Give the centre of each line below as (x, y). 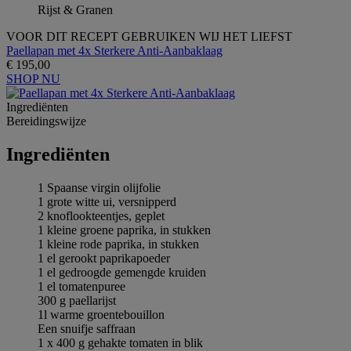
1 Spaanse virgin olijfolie (99, 187)
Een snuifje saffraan (87, 328)
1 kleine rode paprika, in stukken (118, 244)
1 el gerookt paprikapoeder (104, 258)
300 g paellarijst (77, 300)
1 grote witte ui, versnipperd (107, 201)
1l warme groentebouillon (101, 314)
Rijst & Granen (75, 9)
